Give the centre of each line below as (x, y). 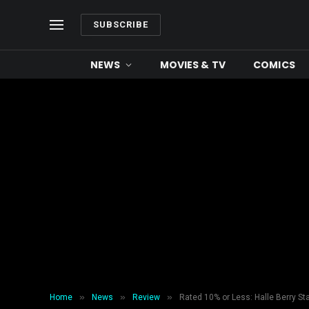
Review (146, 297)
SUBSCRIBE (121, 24)
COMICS (274, 64)
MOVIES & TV (193, 64)
